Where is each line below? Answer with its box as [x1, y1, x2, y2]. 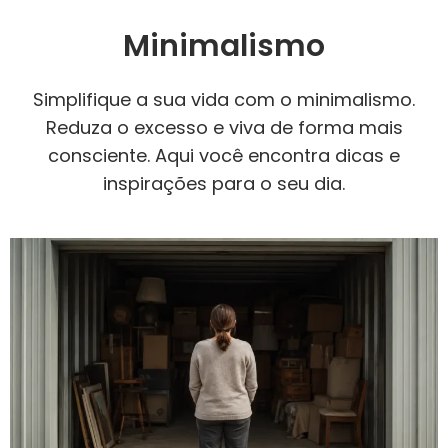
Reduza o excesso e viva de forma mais [45, 115, 403, 140]
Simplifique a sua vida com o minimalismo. [33, 87, 415, 112]
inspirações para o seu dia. [103, 171, 345, 196]
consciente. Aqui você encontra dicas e [48, 143, 400, 168]
